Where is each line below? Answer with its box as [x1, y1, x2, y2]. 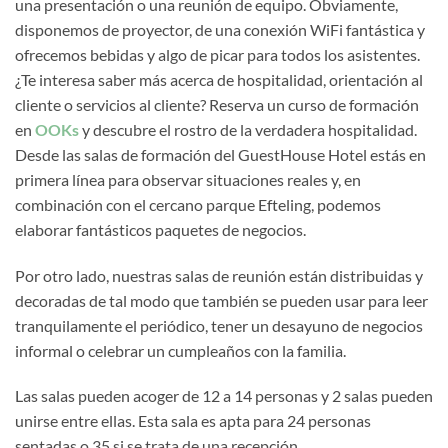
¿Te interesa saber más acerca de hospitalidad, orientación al [15, 69, 423, 89]
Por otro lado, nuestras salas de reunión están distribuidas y [15, 265, 423, 285]
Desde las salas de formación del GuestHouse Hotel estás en [15, 144, 426, 164]
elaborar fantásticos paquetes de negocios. [15, 219, 306, 239]
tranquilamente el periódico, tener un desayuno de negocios [15, 315, 423, 335]
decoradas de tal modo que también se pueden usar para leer [15, 290, 428, 310]
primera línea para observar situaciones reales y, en [15, 169, 361, 189]
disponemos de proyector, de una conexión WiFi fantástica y [15, 19, 425, 39]
